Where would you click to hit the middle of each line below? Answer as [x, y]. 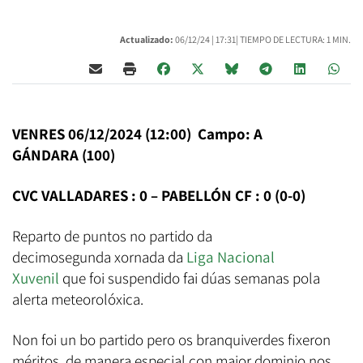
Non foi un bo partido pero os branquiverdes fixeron [171, 339]
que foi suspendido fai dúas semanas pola [191, 278]
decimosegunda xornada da [98, 256]
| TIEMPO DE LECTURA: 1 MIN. [293, 39]
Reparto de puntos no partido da [112, 235]
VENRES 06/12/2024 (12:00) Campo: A [137, 133]
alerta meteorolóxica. [78, 299]
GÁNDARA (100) [64, 154]
